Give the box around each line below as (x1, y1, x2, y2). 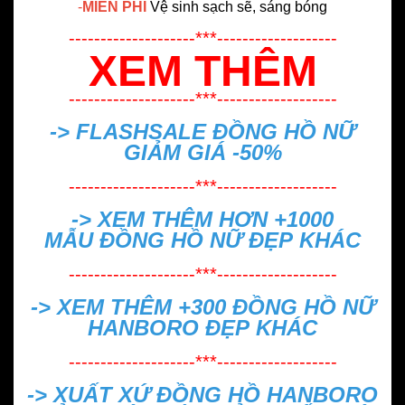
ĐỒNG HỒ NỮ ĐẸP (99, 228, 293, 253)
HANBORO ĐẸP (88, 316, 250, 341)
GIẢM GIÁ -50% (123, 140, 282, 165)
